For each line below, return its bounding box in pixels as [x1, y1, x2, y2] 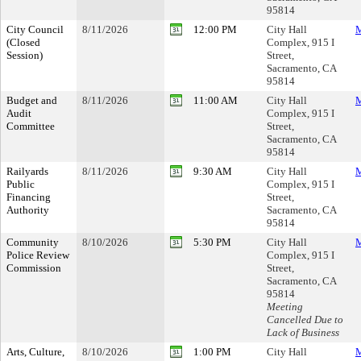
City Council [6, 23, 64, 35]
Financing [6, 191, 51, 203]
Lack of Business [267, 326, 339, 338]
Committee [6, 120, 55, 132]
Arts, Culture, [6, 346, 64, 358]
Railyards [6, 165, 48, 177]
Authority [6, 204, 49, 216]
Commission [6, 262, 61, 274]
